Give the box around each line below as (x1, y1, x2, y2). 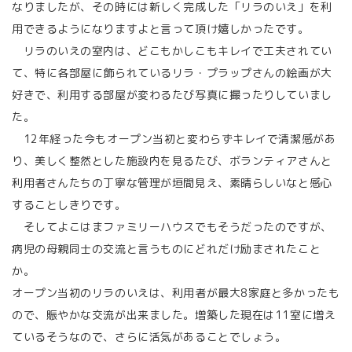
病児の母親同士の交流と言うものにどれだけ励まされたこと (12, 241, 321, 256)
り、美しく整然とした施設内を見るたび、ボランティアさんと (12, 153, 332, 168)
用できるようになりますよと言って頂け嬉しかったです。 (12, 21, 310, 36)
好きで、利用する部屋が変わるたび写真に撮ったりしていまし (12, 87, 332, 102)
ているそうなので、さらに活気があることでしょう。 (12, 329, 287, 344)
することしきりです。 (12, 197, 126, 212)
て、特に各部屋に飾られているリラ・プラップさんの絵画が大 (12, 65, 332, 80)
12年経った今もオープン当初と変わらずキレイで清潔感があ (12, 131, 336, 146)
